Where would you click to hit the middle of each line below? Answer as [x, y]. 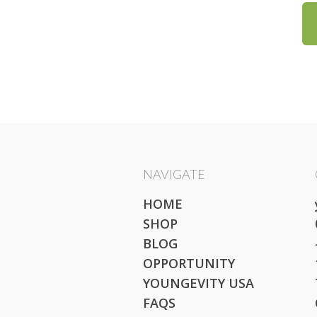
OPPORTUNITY [189, 264]
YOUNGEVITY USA [198, 283]
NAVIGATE [174, 174]
